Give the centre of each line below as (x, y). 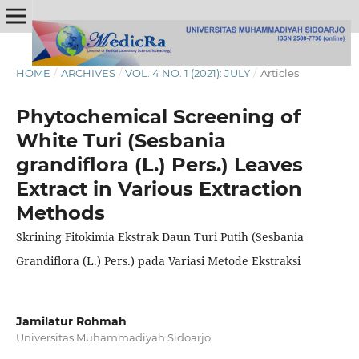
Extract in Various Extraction (159, 188)
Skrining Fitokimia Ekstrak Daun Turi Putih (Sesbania (159, 236)
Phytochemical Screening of (158, 116)
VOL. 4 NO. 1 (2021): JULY (188, 73)
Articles (279, 73)
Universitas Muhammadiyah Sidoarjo (113, 337)
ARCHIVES (88, 73)
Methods (60, 212)
